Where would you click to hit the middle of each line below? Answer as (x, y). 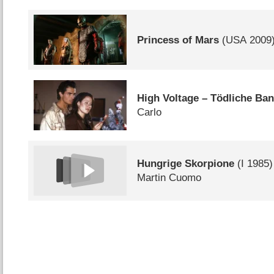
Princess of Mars (178, 40)
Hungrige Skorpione (186, 163)
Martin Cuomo (169, 177)
